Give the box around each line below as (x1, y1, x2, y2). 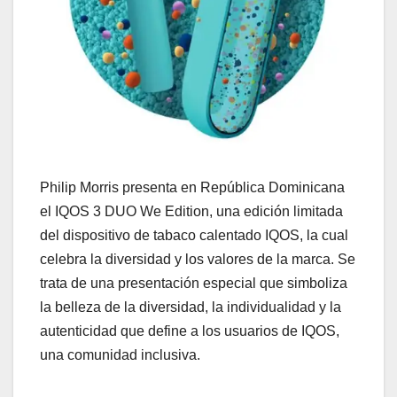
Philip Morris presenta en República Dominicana (40, 180, 345, 196)
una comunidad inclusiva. (40, 347, 200, 363)
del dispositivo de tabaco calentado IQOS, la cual (40, 228, 348, 244)
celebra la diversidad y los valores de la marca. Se (40, 252, 355, 268)
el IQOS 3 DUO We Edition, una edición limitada (40, 204, 343, 220)
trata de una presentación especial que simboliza (40, 276, 347, 292)
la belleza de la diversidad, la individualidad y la (40, 300, 341, 315)
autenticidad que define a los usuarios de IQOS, (40, 323, 339, 339)
